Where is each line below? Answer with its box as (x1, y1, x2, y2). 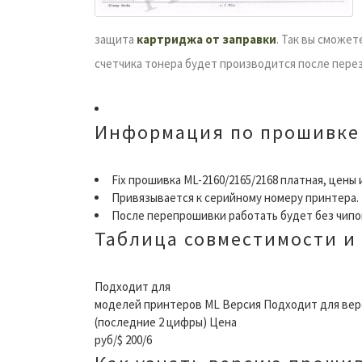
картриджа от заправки (137, 31, 276, 47)
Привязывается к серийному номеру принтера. (112, 189, 359, 205)
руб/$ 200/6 (95, 331, 152, 347)
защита (95, 31, 137, 47)
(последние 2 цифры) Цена (95, 314, 237, 330)
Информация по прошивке (95, 119, 360, 145)
